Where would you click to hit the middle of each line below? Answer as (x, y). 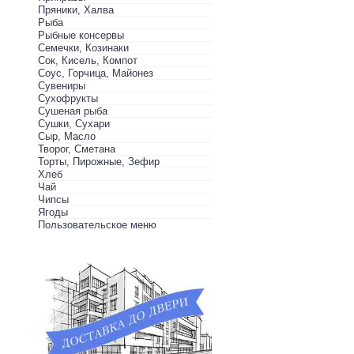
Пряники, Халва (76, 10)
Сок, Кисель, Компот (88, 60)
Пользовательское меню (97, 225)
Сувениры (62, 86)
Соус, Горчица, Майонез (96, 73)
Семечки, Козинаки (83, 48)
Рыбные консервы (81, 35)
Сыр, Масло (67, 136)
